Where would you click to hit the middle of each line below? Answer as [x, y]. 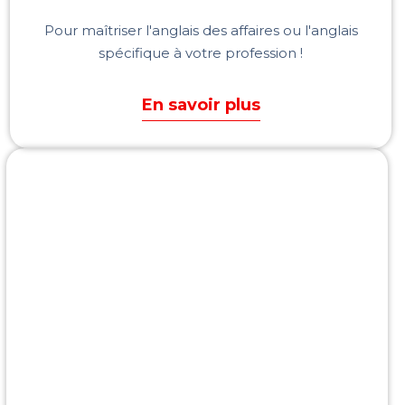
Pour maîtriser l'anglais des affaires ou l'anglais [201, 30]
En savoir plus [201, 104]
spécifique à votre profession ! [201, 52]
